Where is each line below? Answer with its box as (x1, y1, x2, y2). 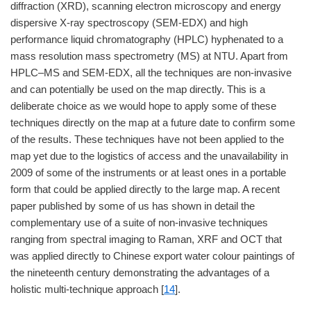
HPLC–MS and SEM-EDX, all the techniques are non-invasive (10, 67, 292, 78)
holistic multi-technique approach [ (10, 283, 164, 295)
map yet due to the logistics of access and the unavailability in (10, 150, 288, 162)
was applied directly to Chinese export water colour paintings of (10, 250, 294, 262)
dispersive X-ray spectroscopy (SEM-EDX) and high (10, 17, 248, 28)
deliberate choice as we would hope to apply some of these (10, 100, 276, 112)
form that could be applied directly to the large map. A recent (10, 183, 280, 195)
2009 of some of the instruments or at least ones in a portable (10, 167, 286, 178)
